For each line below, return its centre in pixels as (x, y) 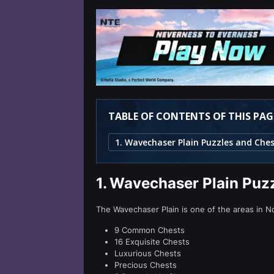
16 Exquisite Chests (152, 242)
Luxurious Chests (148, 253)
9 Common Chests (150, 230)
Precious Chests (146, 265)
